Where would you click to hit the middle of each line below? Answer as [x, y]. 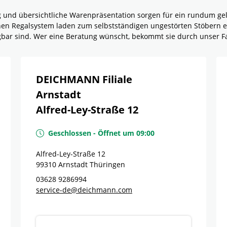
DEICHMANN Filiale [84, 79]
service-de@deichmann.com [84, 190]
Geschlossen [70, 133]
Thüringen [107, 164]
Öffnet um [116, 133]
